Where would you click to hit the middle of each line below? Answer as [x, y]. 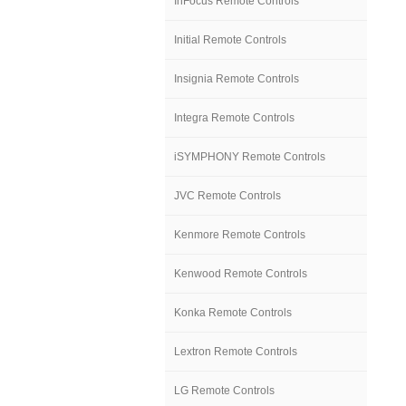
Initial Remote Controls [230, 40]
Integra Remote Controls [234, 118]
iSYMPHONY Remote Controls [250, 157]
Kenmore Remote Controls [240, 235]
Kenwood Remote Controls [241, 274]
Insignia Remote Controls [237, 79]
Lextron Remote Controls [236, 352]
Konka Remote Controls [233, 313]
